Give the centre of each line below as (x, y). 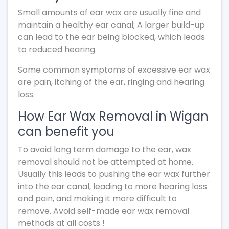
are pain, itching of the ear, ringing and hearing (111, 82)
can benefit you (66, 132)
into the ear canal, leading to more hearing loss (112, 186)
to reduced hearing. (57, 49)
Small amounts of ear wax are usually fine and (109, 13)
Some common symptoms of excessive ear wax (114, 70)
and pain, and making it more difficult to (97, 199)
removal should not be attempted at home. (106, 162)
